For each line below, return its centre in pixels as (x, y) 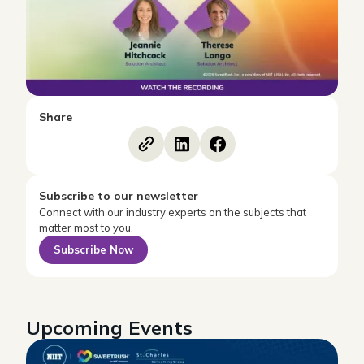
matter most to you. (86, 227)
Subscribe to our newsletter (119, 195)
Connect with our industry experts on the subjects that (173, 212)
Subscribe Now (93, 249)
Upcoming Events (109, 327)
